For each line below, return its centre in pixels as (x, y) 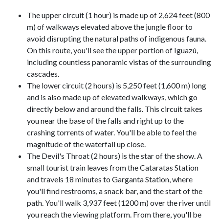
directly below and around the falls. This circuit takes (115, 109)
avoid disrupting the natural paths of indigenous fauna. (117, 39)
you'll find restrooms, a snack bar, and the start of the (115, 191)
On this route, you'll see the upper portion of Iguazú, (112, 50)
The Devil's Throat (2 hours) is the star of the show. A (115, 156)
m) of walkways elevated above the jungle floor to (110, 27)
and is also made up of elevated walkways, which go (112, 97)
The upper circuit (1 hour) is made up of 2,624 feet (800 (118, 15)
